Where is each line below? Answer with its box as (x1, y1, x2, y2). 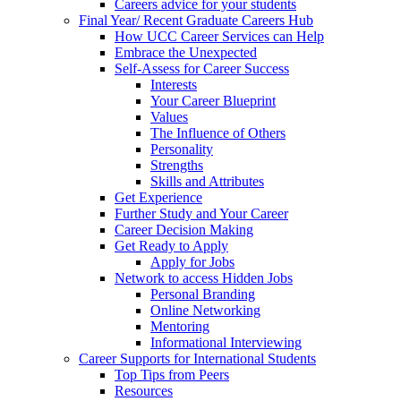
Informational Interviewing (150, 335, 302, 351)
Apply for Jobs (150, 254, 235, 270)
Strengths (150, 158, 203, 174)
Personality (150, 141, 213, 158)
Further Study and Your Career (115, 206, 288, 222)
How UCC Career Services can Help (115, 29, 324, 45)
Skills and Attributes (150, 174, 264, 190)
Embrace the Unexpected (115, 45, 257, 61)
